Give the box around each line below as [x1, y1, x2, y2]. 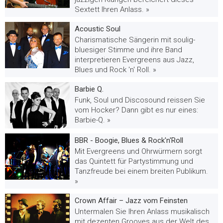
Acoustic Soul [75, 24, 120, 34]
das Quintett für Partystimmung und [75, 157, 193, 166]
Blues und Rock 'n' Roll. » [75, 65, 156, 75]
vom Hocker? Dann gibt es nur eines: [75, 106, 198, 115]
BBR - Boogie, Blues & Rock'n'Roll [75, 136, 183, 145]
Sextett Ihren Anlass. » [75, 5, 149, 14]
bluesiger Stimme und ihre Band [75, 45, 182, 55]
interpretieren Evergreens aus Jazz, [75, 55, 194, 65]
